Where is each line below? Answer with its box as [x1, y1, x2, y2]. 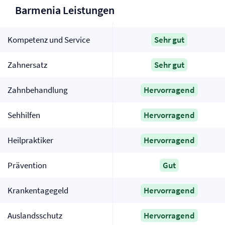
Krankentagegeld [8, 185, 68, 196]
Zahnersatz [8, 59, 47, 70]
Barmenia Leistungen [15, 3, 115, 17]
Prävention [8, 160, 47, 171]
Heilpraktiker [8, 135, 53, 146]
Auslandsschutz [8, 210, 62, 221]
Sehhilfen [8, 109, 40, 121]
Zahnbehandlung [8, 84, 68, 95]
